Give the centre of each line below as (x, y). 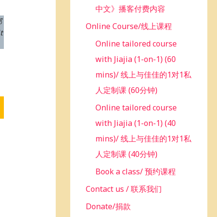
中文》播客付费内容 (131, 9)
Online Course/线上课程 (129, 26)
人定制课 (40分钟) (127, 154)
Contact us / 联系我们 (124, 189)
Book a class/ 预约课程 (136, 172)
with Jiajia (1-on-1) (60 (136, 59)
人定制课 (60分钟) (127, 90)
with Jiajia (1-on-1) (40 (136, 123)
